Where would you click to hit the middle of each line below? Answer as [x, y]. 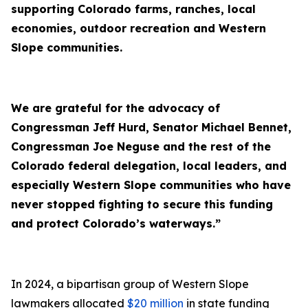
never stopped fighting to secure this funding [142, 204]
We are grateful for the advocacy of [115, 108]
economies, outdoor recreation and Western [139, 28]
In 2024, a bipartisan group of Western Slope [130, 284]
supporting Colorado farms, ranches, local [133, 9]
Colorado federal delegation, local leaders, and [149, 166]
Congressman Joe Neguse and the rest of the [141, 146]
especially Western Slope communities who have [151, 185]
